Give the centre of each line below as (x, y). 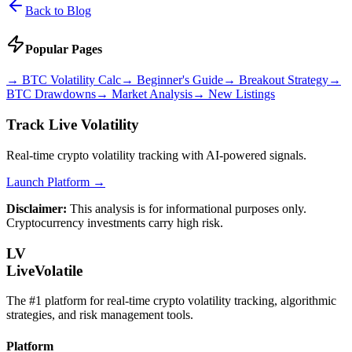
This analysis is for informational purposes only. (187, 208)
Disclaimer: (37, 208)
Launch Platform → (56, 181)
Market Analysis (152, 94)
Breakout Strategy (284, 80)
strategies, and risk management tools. (100, 315)
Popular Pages (64, 49)
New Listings (242, 94)
